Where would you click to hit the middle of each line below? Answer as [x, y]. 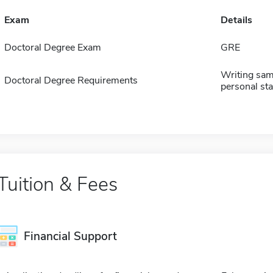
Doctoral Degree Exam [52, 48]
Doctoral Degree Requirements [71, 81]
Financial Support [70, 237]
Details [236, 20]
